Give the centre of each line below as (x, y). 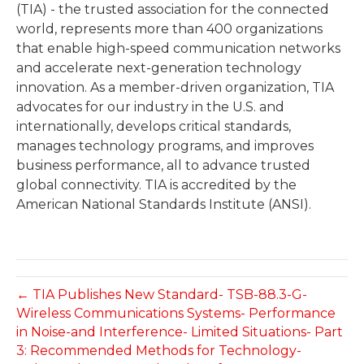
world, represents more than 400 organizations (169, 29)
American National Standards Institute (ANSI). (164, 205)
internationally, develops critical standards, (154, 127)
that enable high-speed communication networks (178, 49)
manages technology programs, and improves (165, 146)
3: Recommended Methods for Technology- (159, 351)
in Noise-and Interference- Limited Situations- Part (180, 332)
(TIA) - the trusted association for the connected (173, 10)
